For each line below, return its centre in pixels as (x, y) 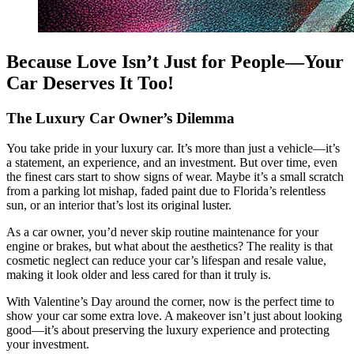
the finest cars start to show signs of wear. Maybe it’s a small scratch (175, 177)
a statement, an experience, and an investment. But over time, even (172, 163)
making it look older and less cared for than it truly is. (139, 275)
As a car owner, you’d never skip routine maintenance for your (162, 232)
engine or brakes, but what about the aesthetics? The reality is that (169, 247)
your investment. (48, 345)
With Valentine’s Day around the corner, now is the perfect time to (170, 302)
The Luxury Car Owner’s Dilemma (121, 118)
